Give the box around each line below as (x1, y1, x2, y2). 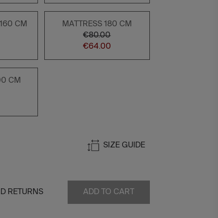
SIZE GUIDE (103, 141, 145, 149)
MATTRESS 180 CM (62, 20, 132, 28)
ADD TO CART (83, 188, 134, 196)
